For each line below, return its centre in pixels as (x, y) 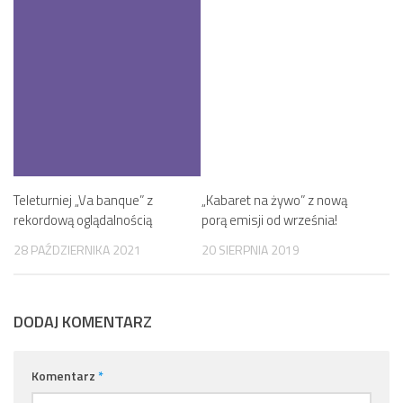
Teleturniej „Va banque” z (83, 201)
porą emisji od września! (269, 220)
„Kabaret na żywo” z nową (274, 201)
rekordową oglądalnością (83, 220)
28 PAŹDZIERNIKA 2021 (77, 250)
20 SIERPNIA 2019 (251, 250)
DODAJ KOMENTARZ (83, 322)
